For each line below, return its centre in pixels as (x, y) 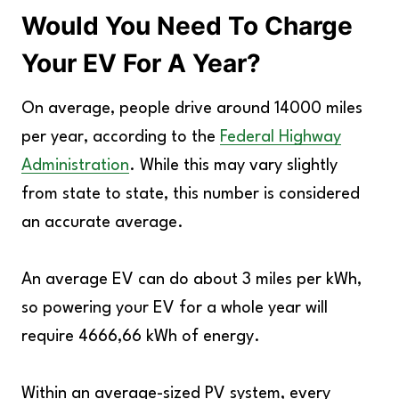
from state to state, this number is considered (191, 194)
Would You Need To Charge (187, 26)
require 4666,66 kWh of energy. (143, 337)
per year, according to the (121, 137)
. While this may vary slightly (233, 166)
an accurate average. (102, 223)
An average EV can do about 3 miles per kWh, (191, 280)
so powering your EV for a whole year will (175, 308)
